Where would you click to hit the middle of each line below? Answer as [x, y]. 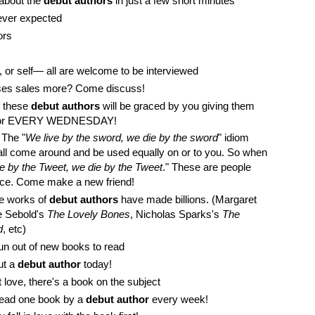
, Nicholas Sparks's [176, 214]
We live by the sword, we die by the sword [121, 138]
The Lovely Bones [88, 214]
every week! [178, 299]
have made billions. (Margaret [187, 200]
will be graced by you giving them [177, 105]
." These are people [206, 167]
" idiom [233, 138]
